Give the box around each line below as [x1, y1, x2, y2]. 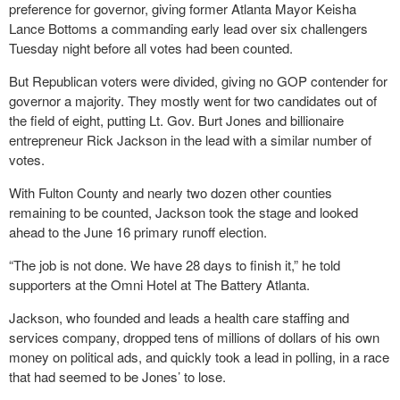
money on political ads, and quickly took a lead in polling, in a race [9, 347, 389, 366]
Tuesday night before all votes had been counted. [9, 38, 293, 57]
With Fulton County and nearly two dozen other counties [9, 183, 332, 202]
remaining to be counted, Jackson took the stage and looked [9, 203, 358, 221]
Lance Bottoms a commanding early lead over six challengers [9, 19, 368, 37]
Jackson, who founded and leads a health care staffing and [9, 308, 349, 327]
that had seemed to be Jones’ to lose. [9, 367, 226, 386]
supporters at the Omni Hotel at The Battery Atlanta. [9, 275, 310, 294]
